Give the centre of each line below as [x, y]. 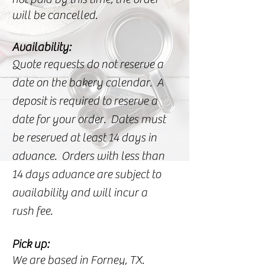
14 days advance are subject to [86, 174]
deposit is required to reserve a [85, 101]
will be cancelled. [55, 15]
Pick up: [30, 244]
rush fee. [33, 211]
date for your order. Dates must [89, 119]
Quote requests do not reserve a [88, 64]
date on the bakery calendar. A [88, 83]
